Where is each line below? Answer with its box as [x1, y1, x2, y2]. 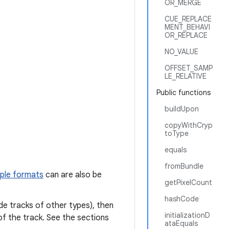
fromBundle [165, 162, 203, 171]
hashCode [165, 194, 199, 203]
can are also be [43, 170, 102, 180]
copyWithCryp [165, 121, 213, 130]
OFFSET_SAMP [165, 63, 213, 73]
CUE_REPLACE [165, 14, 212, 24]
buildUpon [165, 104, 199, 113]
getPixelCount [165, 178, 212, 187]
